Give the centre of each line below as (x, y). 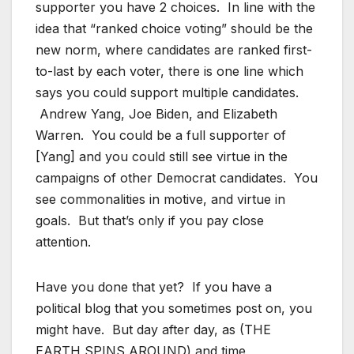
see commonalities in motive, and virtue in (160, 199)
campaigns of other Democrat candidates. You (177, 177)
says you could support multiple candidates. (167, 92)
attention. (63, 241)
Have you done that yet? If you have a (154, 286)
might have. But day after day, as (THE (153, 329)
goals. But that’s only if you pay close (150, 220)
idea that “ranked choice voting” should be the (174, 28)
